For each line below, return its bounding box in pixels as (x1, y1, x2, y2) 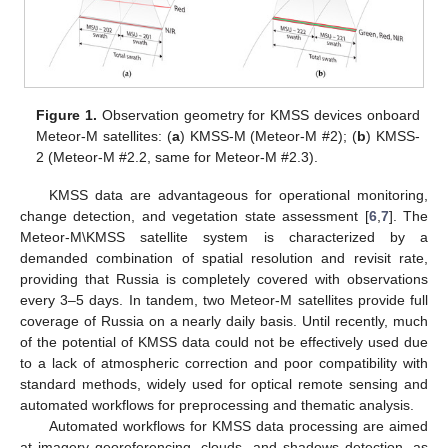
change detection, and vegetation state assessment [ (20, 208, 369, 225)
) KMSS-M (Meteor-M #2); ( (179, 128, 358, 145)
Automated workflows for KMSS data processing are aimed (48, 418, 428, 435)
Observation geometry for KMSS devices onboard (97, 107, 420, 124)
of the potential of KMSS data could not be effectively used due (20, 334, 428, 351)
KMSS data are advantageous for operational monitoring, (48, 187, 428, 204)
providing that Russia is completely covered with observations (20, 271, 428, 288)
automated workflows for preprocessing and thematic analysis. (20, 397, 414, 414)
